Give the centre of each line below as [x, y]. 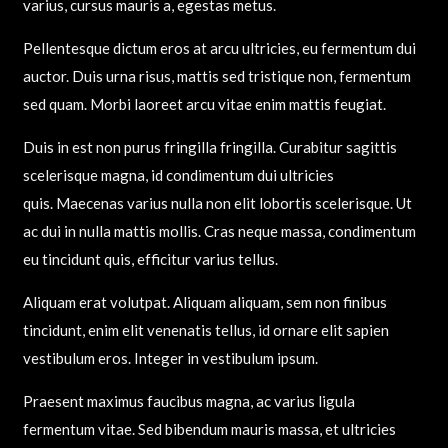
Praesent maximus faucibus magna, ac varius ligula [188, 400]
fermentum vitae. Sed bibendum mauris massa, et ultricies [209, 428]
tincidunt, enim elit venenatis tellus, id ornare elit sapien [205, 329]
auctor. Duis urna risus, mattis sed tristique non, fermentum [216, 75]
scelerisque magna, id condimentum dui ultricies [178, 174]
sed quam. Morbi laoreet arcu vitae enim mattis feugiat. [204, 103]
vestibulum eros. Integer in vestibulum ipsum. [170, 357]
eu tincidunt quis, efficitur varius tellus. [150, 258]
